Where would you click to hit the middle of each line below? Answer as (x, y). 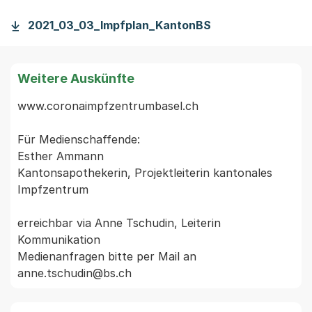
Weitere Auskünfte (76, 78)
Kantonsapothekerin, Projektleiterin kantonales (145, 173)
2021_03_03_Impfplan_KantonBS (119, 25)
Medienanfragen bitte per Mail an (107, 256)
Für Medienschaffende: (79, 139)
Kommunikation (59, 240)
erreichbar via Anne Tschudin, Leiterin (119, 223)
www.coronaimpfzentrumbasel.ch (108, 106)
